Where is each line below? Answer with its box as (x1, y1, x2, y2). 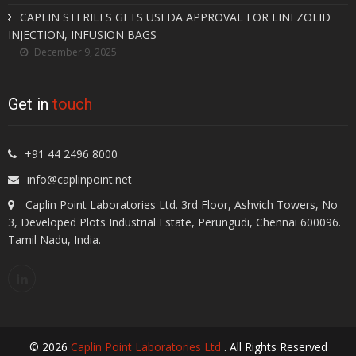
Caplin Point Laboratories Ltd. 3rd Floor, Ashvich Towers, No (22, 197, 338, 213)
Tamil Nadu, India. (8, 232, 101, 248)
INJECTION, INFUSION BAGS (8, 27, 157, 43)
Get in (8, 95, 52, 114)
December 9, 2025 (32, 45, 117, 60)
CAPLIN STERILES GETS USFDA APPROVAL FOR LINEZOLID (20, 10, 331, 25)
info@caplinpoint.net (27, 172, 132, 188)
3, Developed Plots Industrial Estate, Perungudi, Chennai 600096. (8, 215, 341, 230)
